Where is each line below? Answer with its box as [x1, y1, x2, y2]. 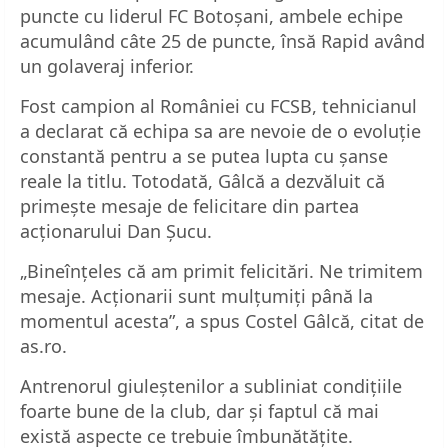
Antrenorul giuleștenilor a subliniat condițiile [20, 373, 402, 398]
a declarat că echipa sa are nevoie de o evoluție [20, 118, 421, 143]
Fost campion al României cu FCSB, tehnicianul [20, 93, 417, 118]
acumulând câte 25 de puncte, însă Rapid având [20, 28, 425, 53]
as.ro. [20, 333, 67, 358]
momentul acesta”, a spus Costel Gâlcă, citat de [20, 308, 424, 333]
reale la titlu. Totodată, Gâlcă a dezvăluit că [20, 168, 385, 193]
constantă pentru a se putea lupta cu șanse [20, 143, 388, 168]
